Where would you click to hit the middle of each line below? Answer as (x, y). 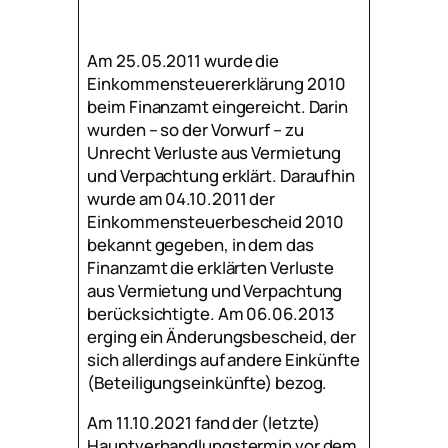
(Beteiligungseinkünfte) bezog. (207, 382)
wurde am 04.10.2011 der (181, 198)
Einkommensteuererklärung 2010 (216, 83)
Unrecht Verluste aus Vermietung (214, 152)
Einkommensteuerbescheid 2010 (215, 221)
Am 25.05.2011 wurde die (183, 60)
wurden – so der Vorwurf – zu (195, 129)
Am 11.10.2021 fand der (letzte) (204, 422)
